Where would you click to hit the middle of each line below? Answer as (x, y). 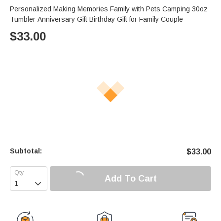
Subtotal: (26, 151)
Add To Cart (130, 178)
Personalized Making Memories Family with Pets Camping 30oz (109, 9)
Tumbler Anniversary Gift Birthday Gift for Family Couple (96, 19)
